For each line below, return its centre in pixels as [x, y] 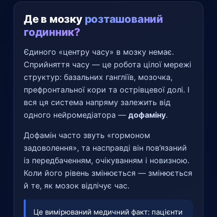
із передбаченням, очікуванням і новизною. [107, 160]
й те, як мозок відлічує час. [77, 185]
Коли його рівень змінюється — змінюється [108, 173]
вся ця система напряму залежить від [97, 102]
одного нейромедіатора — [76, 115]
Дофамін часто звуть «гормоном [87, 135]
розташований [124, 19]
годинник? [52, 32]
